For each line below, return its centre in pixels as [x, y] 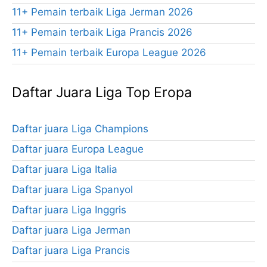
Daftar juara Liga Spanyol [72, 190]
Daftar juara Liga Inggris [69, 210]
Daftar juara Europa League [78, 149]
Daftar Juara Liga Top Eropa [102, 93]
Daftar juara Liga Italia [65, 170]
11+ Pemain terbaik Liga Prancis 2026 [102, 32]
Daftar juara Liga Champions [80, 129]
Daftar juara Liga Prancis [71, 251]
